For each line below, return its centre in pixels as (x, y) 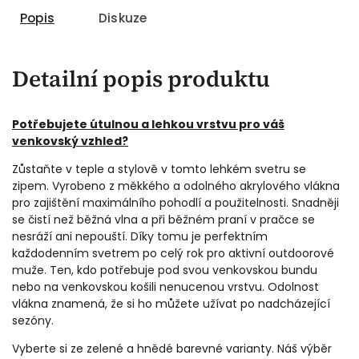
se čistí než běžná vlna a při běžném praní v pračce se (163, 219)
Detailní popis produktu (141, 78)
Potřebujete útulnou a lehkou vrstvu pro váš (148, 124)
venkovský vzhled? (70, 141)
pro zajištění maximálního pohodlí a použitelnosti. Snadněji (175, 202)
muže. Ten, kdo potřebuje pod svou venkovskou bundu (165, 270)
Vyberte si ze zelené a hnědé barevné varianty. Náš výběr (172, 348)
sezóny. (34, 320)
